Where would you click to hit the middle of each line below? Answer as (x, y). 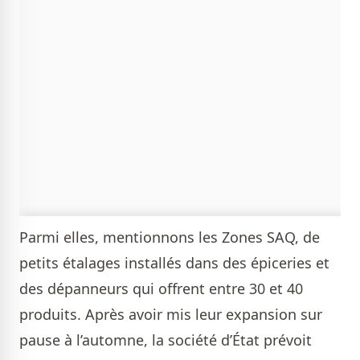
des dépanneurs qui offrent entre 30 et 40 (161, 289)
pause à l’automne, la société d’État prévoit (166, 340)
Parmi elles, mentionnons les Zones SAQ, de (170, 237)
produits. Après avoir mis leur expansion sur (171, 315)
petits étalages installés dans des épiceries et (174, 263)
